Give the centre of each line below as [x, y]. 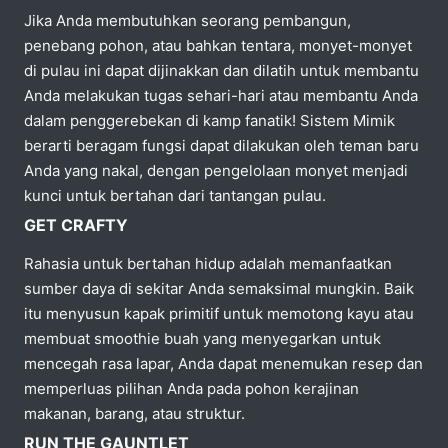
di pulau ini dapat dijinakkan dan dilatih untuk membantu [221, 70]
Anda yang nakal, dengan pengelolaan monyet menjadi [216, 170]
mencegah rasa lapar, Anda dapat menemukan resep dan [223, 363]
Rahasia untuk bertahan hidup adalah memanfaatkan [208, 263]
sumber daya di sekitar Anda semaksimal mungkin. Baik [219, 288]
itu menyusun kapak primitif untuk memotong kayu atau [219, 313]
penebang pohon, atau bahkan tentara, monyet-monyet [218, 45]
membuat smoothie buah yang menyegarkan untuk [202, 338]
